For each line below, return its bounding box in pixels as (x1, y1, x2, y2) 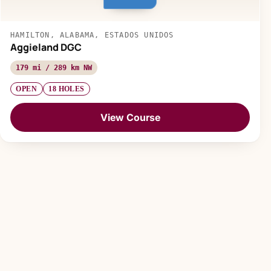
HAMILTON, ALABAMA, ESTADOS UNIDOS (10, 30, 174, 39)
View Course (100, 111, 160, 123)
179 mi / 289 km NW (16, 63, 92, 72)
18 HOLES (48, 85, 85, 94)
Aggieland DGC (10, 40, 82, 54)
